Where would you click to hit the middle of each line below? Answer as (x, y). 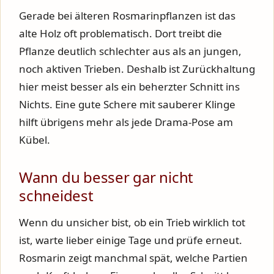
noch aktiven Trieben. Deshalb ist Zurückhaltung (137, 69)
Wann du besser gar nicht (106, 177)
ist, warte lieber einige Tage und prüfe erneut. (131, 240)
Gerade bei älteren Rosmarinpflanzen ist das (127, 16)
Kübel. (35, 140)
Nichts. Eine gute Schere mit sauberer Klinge (127, 104)
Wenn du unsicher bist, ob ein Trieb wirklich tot (132, 222)
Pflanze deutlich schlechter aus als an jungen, (130, 51)
